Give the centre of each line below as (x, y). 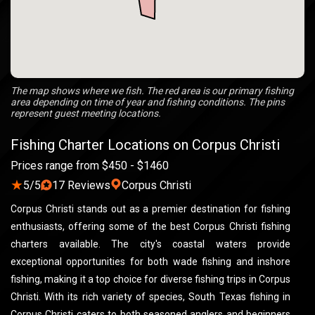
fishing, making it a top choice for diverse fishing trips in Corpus (150, 279)
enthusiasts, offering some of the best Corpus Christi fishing (150, 226)
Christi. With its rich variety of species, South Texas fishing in (150, 297)
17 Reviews (81, 185)
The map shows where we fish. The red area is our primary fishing (152, 91)
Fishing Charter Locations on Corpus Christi (145, 145)
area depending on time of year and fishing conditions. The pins (148, 102)
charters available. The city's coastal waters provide (150, 244)
